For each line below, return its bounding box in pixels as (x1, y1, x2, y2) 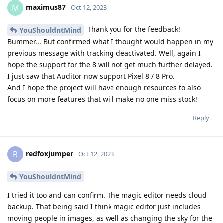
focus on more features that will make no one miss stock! (7, 94, 197, 104)
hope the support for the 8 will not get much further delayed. (7, 60, 213, 70)
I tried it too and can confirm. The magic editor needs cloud (7, 190, 207, 200)
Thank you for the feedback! (85, 24, 180, 34)
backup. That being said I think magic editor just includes (7, 201, 201, 211)
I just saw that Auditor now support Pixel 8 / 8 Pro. (7, 71, 175, 81)
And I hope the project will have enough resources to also (7, 83, 201, 93)
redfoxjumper (26, 148, 73, 158)
